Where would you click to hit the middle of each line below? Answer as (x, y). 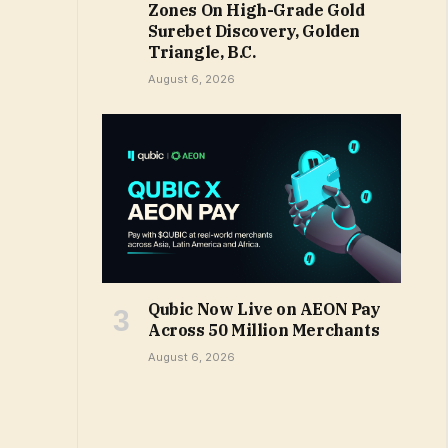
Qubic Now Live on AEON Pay (264, 308)
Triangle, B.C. (202, 52)
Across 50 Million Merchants (264, 329)
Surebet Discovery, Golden (254, 31)
